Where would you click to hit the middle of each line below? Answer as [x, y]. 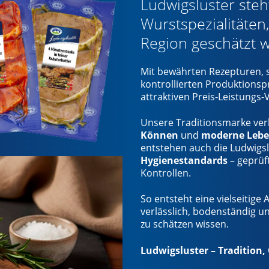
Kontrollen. [165, 173]
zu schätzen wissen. [184, 224]
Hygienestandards [184, 161]
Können [159, 135]
